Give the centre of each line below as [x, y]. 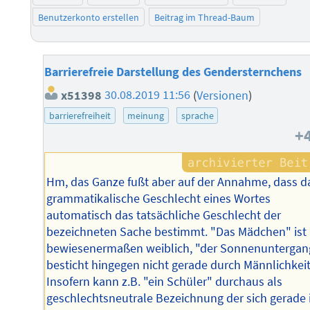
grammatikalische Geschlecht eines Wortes [159, 198]
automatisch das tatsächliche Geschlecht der [164, 215]
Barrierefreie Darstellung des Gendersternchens [173, 72]
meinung [146, 115]
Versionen [223, 95]
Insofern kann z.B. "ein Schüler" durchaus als [165, 281]
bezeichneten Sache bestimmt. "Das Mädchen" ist [177, 231]
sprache [197, 115]
